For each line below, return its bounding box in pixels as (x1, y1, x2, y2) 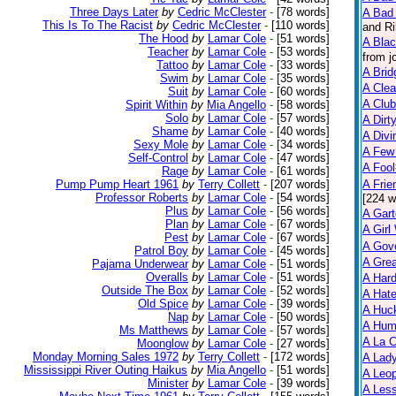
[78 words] (273, 5, 330, 19)
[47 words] (273, 151, 330, 164)
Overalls (146, 270, 188, 284)
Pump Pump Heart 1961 (56, 178, 179, 191)
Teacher (148, 45, 188, 58)
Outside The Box (102, 284, 188, 297)
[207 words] (267, 178, 330, 191)
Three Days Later (70, 5, 158, 19)
